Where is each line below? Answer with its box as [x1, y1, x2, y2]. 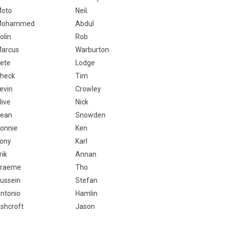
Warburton [75, 46, 109, 54]
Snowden [75, 111, 105, 119]
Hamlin [75, 189, 97, 197]
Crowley [75, 85, 101, 93]
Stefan [75, 176, 97, 184]
